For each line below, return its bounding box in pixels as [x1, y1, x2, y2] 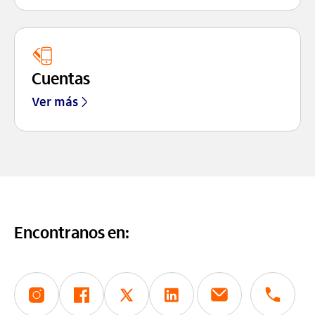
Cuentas [32, 69, 90, 89]
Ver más [32, 94, 78, 110]
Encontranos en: [14, 223, 129, 243]
